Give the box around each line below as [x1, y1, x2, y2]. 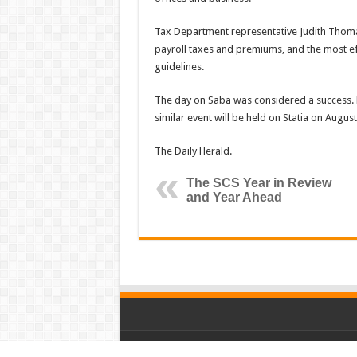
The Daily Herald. [154, 145, 232, 157]
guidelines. [154, 61, 204, 73]
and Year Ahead [186, 190, 282, 204]
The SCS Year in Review [186, 176, 331, 190]
